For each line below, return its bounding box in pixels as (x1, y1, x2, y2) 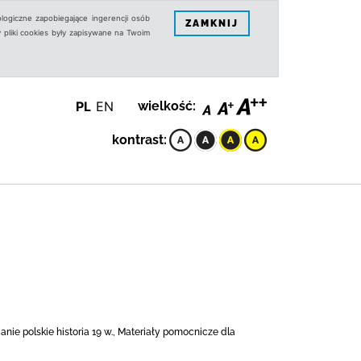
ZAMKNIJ (185, 17, 239, 29)
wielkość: (138, 98, 196, 114)
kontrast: (112, 132, 167, 147)
